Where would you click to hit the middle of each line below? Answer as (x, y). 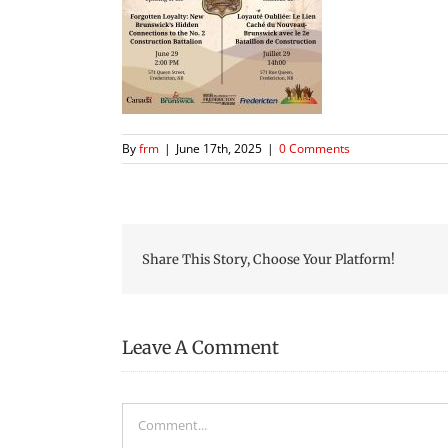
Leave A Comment (200, 347)
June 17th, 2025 (219, 148)
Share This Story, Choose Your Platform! (268, 259)
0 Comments (314, 148)
